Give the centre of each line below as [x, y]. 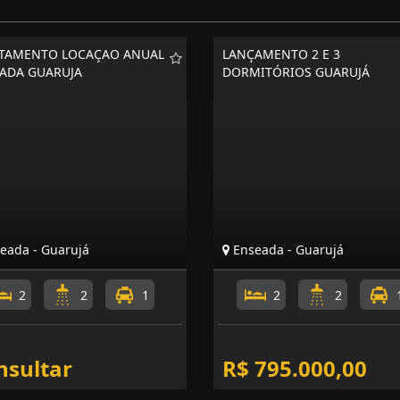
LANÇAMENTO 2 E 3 [281, 54]
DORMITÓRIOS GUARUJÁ [296, 72]
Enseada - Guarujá [287, 250]
